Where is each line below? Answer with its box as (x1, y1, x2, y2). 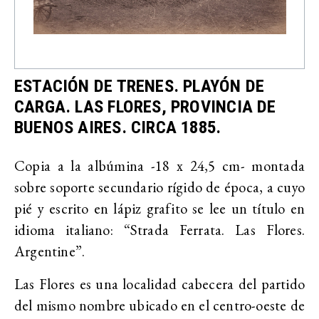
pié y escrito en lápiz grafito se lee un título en (14, 199, 305, 218)
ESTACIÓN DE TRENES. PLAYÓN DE (14, 75, 265, 96)
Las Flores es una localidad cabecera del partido (14, 274, 305, 293)
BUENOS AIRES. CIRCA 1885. (14, 116, 221, 137)
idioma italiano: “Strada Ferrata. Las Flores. (14, 220, 305, 239)
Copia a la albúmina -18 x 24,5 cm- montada (14, 156, 305, 175)
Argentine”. (14, 241, 88, 261)
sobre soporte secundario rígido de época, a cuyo (14, 177, 305, 197)
